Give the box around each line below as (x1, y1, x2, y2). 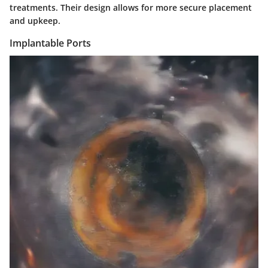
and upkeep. (10, 14, 60, 26)
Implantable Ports (10, 36, 91, 50)
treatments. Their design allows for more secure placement (10, 1, 252, 13)
